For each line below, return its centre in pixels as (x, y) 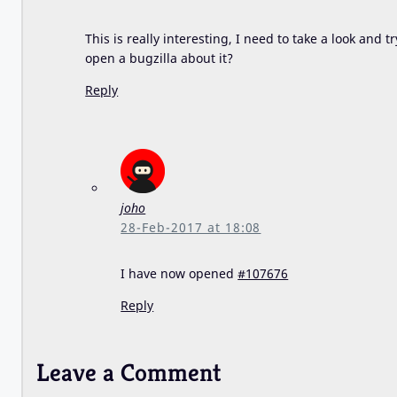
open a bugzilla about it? (160, 58)
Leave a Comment (129, 373)
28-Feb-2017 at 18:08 (191, 228)
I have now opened (179, 274)
